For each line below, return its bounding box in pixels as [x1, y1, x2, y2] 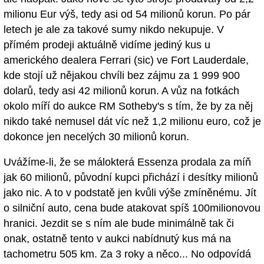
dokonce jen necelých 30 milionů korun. [4, 131, 189, 143]
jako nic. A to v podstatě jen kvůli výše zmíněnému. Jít [4, 187, 256, 199]
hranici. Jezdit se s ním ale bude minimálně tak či [4, 217, 234, 230]
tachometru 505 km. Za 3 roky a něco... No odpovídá [4, 248, 251, 260]
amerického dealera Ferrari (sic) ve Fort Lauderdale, [4, 54, 249, 67]
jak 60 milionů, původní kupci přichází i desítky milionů [4, 171, 258, 184]
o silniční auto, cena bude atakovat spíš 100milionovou [4, 202, 260, 214]
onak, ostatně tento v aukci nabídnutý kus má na [4, 233, 231, 245]
